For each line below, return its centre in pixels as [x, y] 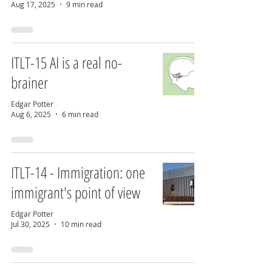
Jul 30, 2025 [30, 224]
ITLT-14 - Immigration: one [78, 172]
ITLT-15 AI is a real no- [66, 63]
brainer [29, 83]
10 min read [81, 224]
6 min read [80, 114]
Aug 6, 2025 [31, 114]
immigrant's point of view [76, 192]
